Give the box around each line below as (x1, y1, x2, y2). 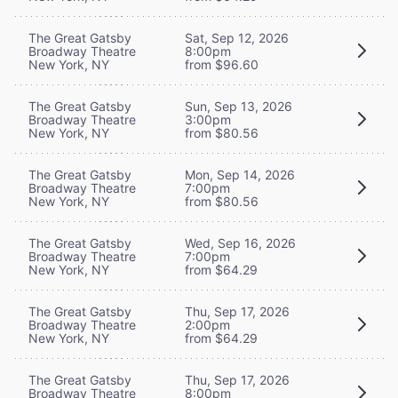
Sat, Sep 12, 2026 (185, 29, 289, 45)
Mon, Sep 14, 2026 (185, 166, 295, 182)
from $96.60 (185, 56, 259, 72)
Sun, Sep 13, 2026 (185, 98, 292, 114)
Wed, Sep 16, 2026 (185, 235, 296, 251)
